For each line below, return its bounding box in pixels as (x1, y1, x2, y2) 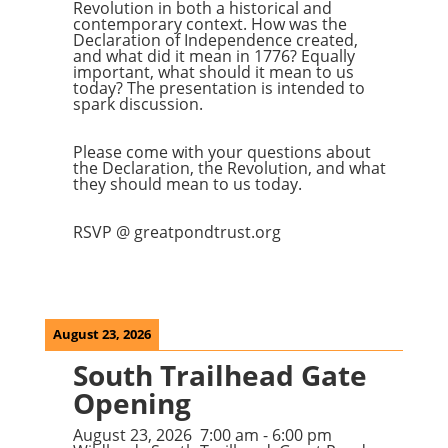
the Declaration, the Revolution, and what (72, 157, 386, 179)
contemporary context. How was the (72, 13, 347, 35)
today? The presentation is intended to (72, 77, 365, 99)
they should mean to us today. (72, 173, 302, 195)
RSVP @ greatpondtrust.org (72, 221, 281, 243)
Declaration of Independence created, (72, 29, 358, 51)
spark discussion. (72, 93, 203, 115)
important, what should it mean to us (72, 61, 354, 83)
